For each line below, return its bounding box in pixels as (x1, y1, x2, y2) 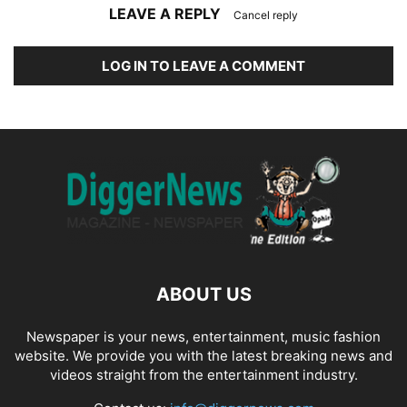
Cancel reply (233, 8, 298, 22)
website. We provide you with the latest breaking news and (15, 347, 392, 364)
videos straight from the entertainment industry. (49, 366, 358, 383)
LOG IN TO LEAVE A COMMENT (102, 57, 305, 74)
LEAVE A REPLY (109, 5, 224, 23)
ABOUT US (155, 283, 252, 305)
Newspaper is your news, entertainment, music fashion (26, 328, 381, 345)
